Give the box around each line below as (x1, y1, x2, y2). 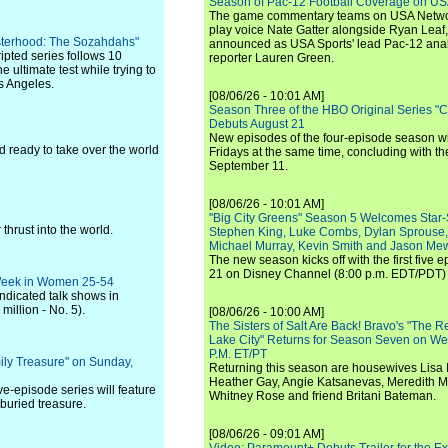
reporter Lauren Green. (209, 51, 334, 65)
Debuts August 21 (209, 117, 305, 131)
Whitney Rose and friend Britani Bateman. (209, 389, 436, 403)
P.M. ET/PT (209, 347, 267, 361)
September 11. (209, 159, 288, 173)
